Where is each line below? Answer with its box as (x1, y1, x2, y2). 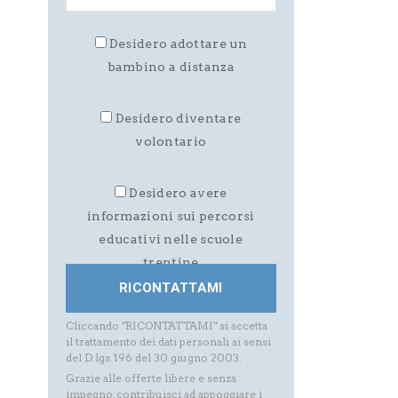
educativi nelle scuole (99, 231, 243, 246)
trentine (143, 254, 199, 269)
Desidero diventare (115, 110, 242, 125)
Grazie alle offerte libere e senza (65, 370, 236, 385)
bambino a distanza (107, 59, 235, 74)
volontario (135, 133, 207, 148)
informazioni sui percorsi (86, 208, 255, 223)
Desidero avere (129, 185, 227, 200)
